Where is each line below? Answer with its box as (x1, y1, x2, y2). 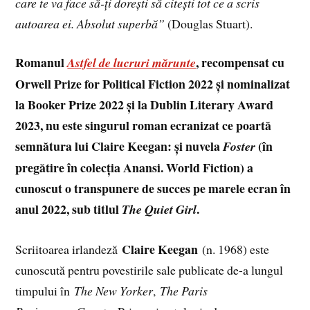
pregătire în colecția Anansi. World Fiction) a (15, 158, 254, 177)
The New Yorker (74, 282, 154, 300)
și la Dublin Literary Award (127, 95, 274, 114)
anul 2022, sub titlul (15, 200, 122, 219)
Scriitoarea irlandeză (15, 241, 122, 258)
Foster (223, 138, 256, 156)
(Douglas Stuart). (165, 15, 253, 32)
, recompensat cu (196, 53, 285, 72)
